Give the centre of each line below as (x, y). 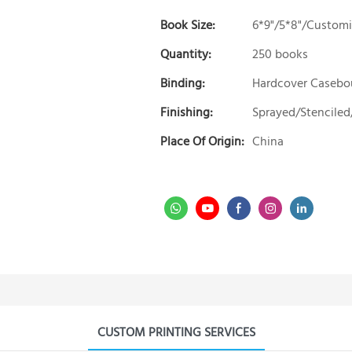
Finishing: (187, 113)
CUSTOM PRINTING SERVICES (176, 333)
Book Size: (188, 26)
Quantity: (186, 55)
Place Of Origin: (203, 142)
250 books (280, 55)
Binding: (183, 84)
